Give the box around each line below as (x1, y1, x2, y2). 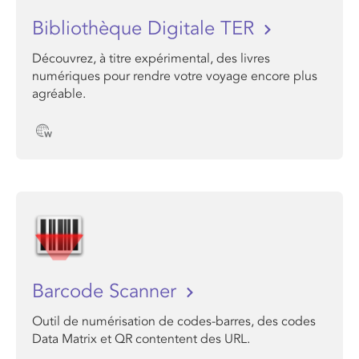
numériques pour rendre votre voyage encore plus (32, 68, 317, 84)
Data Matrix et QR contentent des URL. (32, 331, 250, 347)
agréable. (32, 86, 86, 102)
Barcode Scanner (32, 280, 182, 303)
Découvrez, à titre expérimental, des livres (32, 50, 270, 67)
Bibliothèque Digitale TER (32, 17, 260, 40)
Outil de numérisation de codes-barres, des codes (32, 313, 316, 329)
